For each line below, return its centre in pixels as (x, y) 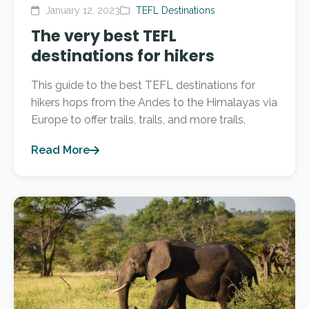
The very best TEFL (104, 36)
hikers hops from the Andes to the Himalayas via (154, 102)
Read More (60, 150)
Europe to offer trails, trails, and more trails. (138, 120)
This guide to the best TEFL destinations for (143, 85)
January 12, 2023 (81, 10)
